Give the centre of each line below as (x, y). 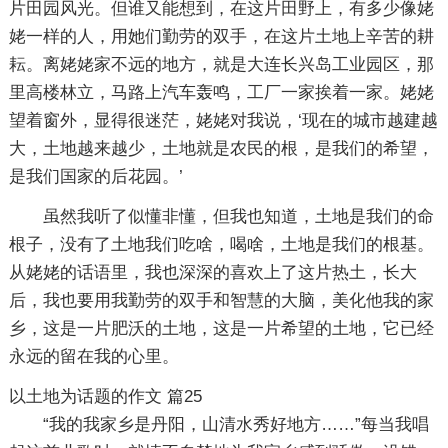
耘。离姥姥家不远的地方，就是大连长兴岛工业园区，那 (221, 64)
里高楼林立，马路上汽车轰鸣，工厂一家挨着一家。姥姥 (221, 92)
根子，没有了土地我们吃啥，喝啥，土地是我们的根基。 (221, 244)
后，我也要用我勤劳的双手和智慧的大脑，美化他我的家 (221, 300)
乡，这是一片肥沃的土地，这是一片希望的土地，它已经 (221, 328)
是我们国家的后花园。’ (95, 176)
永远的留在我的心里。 (93, 356)
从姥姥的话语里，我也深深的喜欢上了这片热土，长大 (212, 272)
